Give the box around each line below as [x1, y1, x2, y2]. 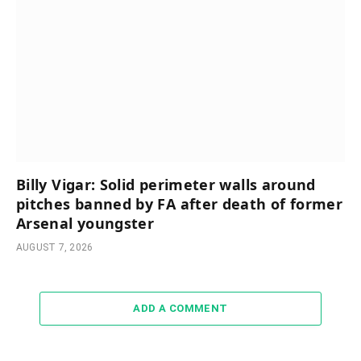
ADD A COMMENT [133, 301, 228, 314]
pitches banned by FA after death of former [16, 193, 343, 214]
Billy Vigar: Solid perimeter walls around [16, 174, 316, 194]
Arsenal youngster [16, 213, 155, 233]
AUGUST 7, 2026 [16, 241, 93, 253]
